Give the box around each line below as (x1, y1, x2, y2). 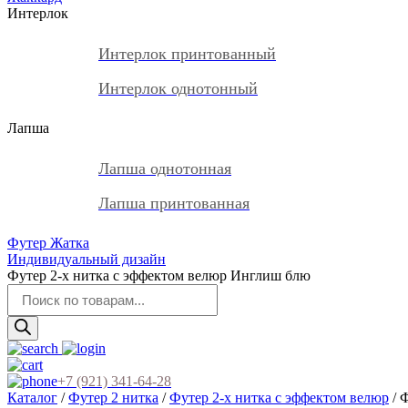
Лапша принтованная (98, 194, 250, 212)
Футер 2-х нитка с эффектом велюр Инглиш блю (7, 268, 311, 283)
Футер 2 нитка (68, 390, 158, 405)
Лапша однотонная (98, 159, 231, 178)
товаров (6, 300, 56, 315)
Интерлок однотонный (98, 79, 258, 97)
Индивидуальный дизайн (7, 251, 166, 267)
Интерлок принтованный (98, 45, 276, 63)
